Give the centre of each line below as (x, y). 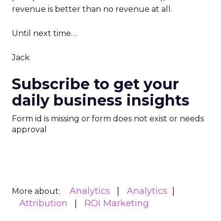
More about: (36, 191)
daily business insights (101, 100)
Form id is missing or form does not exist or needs (108, 119)
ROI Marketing (117, 203)
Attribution (43, 203)
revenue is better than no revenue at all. (92, 9)
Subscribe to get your (95, 84)
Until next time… (44, 33)
